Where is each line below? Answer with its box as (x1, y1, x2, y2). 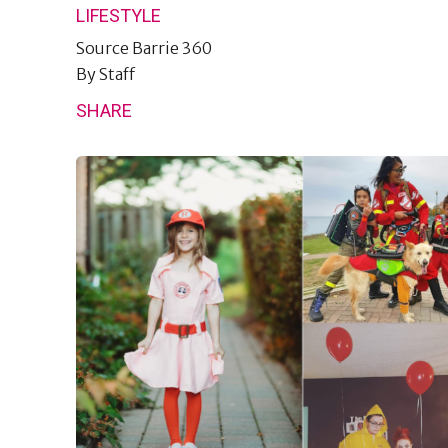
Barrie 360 (132, 38, 212, 58)
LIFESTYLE (76, 5, 161, 26)
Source (76, 38, 132, 58)
